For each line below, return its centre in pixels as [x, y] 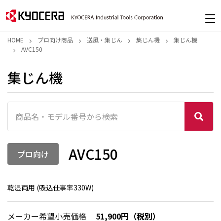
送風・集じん [105, 40]
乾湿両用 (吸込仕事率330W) [51, 187]
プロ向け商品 [55, 40]
